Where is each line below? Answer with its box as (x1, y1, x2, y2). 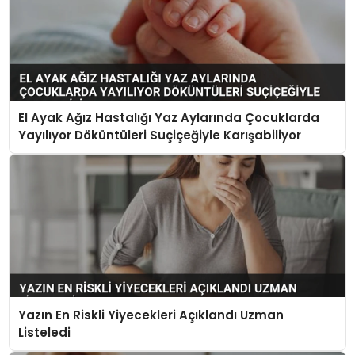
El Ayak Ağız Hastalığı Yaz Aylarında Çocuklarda (18, 109, 320, 127)
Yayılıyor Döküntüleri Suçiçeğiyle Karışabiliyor (18, 127, 302, 144)
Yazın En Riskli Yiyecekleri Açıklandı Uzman (18, 306, 284, 323)
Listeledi (18, 323, 71, 341)
